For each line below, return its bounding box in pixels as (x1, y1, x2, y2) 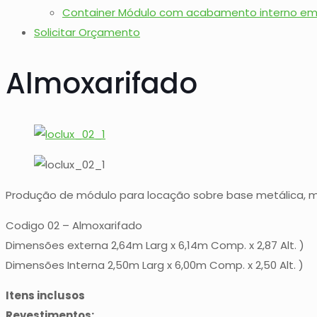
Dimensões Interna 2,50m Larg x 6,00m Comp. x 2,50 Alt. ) (6, 258, 304, 273)
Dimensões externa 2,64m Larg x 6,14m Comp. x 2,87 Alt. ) (6, 238, 304, 253)
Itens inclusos (6, 288, 87, 304)
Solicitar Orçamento (34, 24, 140, 40)
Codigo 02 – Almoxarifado (6, 218, 142, 234)
